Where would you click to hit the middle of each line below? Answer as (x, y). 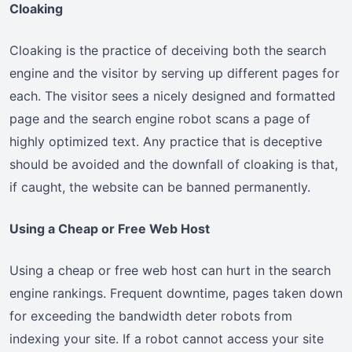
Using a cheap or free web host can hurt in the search (170, 271)
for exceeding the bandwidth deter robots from (151, 316)
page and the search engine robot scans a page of (160, 119)
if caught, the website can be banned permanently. (160, 187)
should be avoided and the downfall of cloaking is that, (174, 165)
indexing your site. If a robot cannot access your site (167, 339)
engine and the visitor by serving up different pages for (174, 73)
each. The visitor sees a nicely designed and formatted (172, 96)
